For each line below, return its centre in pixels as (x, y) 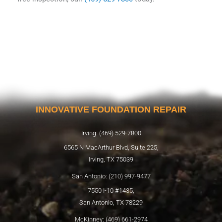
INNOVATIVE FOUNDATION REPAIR (111, 109)
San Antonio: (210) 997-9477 (111, 176)
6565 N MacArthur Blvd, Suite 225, (111, 147)
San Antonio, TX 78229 (111, 202)
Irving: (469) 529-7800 (111, 133)
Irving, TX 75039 (111, 159)
